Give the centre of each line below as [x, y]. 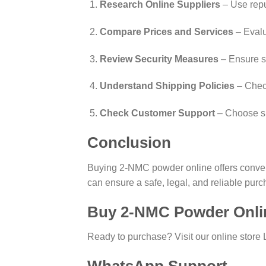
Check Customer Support [157, 113]
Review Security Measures [159, 59]
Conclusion [129, 142]
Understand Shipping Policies [167, 86]
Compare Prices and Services [166, 31]
